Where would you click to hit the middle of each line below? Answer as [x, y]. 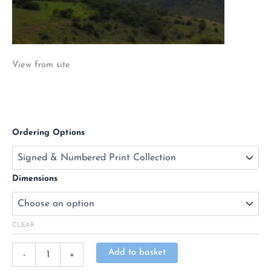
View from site [41, 65]
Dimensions [35, 178]
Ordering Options [48, 132]
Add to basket [137, 253]
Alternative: [199, 251]
